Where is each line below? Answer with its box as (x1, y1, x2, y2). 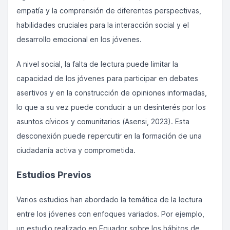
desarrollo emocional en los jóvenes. (16, 35, 142, 44)
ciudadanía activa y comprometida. (16, 146, 136, 155)
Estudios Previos (16, 169, 91, 180)
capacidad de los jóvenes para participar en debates (16, 74, 198, 83)
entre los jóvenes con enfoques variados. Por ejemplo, (16, 209, 204, 218)
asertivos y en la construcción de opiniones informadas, (16, 88, 207, 97)
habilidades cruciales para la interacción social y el (16, 21, 189, 29)
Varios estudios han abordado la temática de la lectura (16, 195, 202, 204)
